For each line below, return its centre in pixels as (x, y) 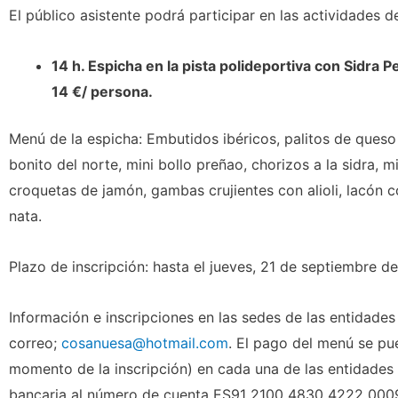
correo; (35, 343)
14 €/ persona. (102, 92)
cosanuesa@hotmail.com (145, 343)
